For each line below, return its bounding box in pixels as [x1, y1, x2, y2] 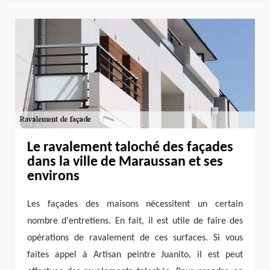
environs [27, 169, 80, 184]
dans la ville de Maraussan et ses [27, 155, 223, 170]
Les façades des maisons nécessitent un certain [27, 199, 243, 210]
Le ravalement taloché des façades [27, 140, 233, 155]
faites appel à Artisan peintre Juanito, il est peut [27, 250, 243, 260]
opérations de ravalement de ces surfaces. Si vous [27, 233, 243, 243]
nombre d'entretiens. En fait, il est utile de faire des [27, 216, 243, 227]
